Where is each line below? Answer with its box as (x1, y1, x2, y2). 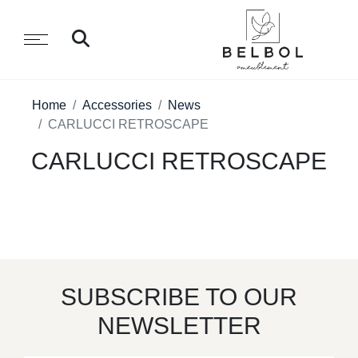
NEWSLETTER (97, 312, 261, 339)
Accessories (82, 98, 152, 112)
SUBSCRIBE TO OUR (61, 284, 297, 310)
